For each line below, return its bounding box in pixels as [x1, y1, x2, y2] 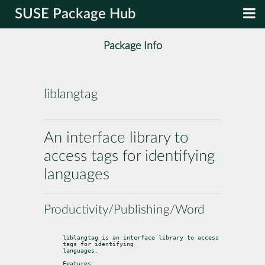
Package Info [103, 40, 162, 52]
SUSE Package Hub [15, 7, 136, 21]
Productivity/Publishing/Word [44, 203, 205, 216]
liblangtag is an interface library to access [63, 234, 219, 241]
